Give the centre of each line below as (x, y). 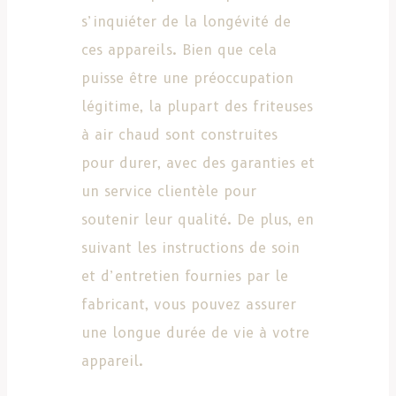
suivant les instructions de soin (190, 247)
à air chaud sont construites (179, 134)
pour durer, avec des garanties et (198, 163)
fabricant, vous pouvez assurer (189, 304)
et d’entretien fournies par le (185, 276)
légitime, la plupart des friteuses (197, 106)
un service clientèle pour (169, 191)
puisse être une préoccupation (187, 78)
